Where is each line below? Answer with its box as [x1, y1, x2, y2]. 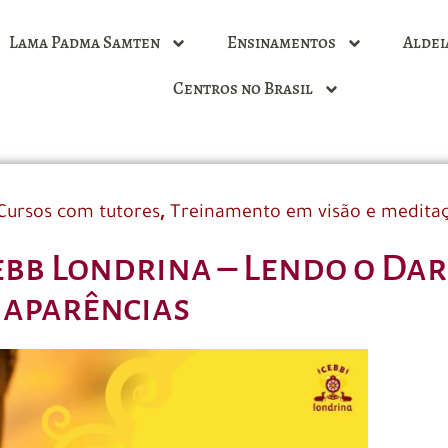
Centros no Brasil [172, 77, 313, 100]
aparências [2, 287, 190, 328]
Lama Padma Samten [9, 31, 160, 54]
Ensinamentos [227, 31, 336, 54]
